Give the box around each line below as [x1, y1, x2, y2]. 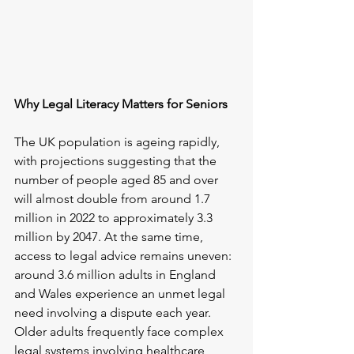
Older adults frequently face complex [14, 324, 227, 340]
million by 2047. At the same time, [14, 229, 206, 245]
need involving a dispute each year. [14, 305, 214, 321]
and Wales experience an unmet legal [14, 286, 228, 302]
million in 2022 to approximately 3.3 [14, 210, 216, 226]
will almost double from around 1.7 [14, 191, 213, 207]
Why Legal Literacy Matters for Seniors [14, 96, 228, 112]
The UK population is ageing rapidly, [14, 134, 223, 150]
